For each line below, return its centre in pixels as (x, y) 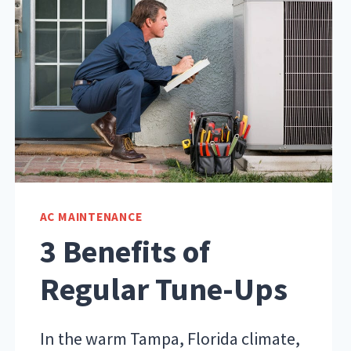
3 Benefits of (125, 251)
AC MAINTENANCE (91, 217)
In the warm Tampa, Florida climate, (170, 338)
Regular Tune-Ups (163, 289)
